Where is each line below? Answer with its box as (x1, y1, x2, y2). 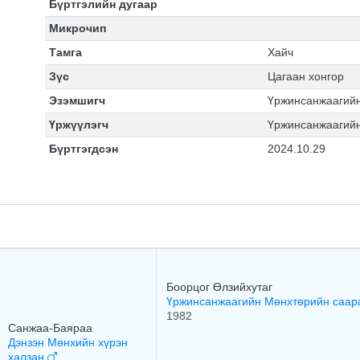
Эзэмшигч (48, 94, 105, 107)
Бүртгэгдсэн (48, 142, 118, 155)
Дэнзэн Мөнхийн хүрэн (8, 336, 128, 349)
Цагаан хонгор (267, 70, 344, 83)
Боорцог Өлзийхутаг (166, 280, 272, 293)
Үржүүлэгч (48, 118, 108, 131)
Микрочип (48, 22, 106, 35)
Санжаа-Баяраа (8, 321, 92, 334)
